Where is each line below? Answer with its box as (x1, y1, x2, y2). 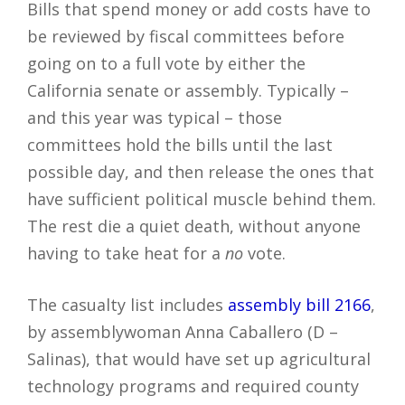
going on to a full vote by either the (27, 52, 306, 75)
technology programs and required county (27, 375, 359, 398)
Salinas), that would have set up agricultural (27, 348, 371, 371)
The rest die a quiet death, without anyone (27, 215, 361, 238)
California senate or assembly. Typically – (27, 80, 349, 102)
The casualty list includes (27, 294, 228, 316)
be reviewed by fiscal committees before (27, 25, 344, 48)
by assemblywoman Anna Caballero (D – (27, 321, 338, 344)
